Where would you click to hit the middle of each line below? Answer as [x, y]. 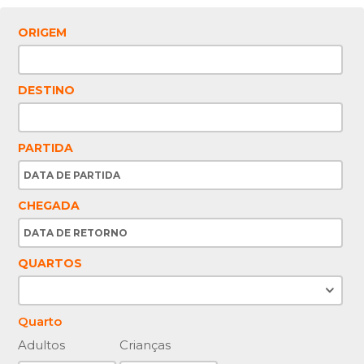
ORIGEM [43, 32]
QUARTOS [50, 263]
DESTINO [47, 90]
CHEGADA [49, 206]
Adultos [42, 345]
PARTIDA [46, 148]
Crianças [145, 345]
